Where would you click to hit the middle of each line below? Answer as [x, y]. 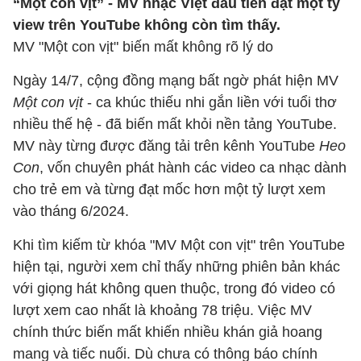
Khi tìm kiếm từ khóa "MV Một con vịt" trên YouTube [179, 245]
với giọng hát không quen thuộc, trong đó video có [174, 288]
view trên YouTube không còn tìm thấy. [147, 25]
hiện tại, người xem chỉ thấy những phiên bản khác [176, 267]
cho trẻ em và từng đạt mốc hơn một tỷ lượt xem [169, 189]
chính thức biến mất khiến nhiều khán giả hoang [168, 332]
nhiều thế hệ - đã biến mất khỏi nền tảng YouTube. [175, 124]
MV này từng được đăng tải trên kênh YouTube [166, 146]
